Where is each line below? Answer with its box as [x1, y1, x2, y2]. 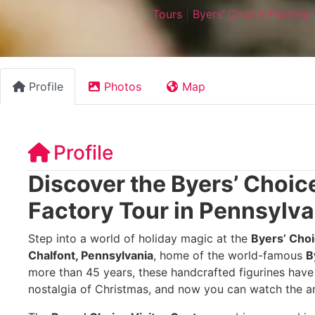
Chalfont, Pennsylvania [28, 247, 153, 262]
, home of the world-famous [153, 247, 306, 262]
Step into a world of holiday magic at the [28, 231, 251, 245]
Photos [104, 79, 141, 94]
